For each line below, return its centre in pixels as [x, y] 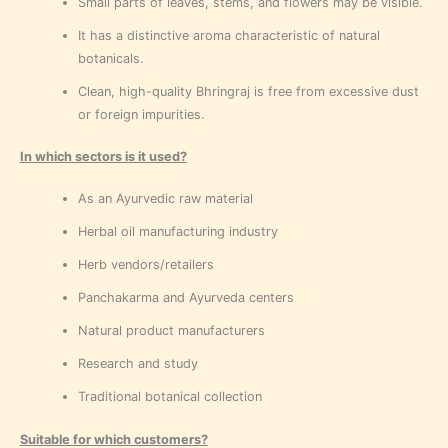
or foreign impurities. [141, 115]
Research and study [137, 364]
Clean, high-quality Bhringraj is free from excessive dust [248, 92]
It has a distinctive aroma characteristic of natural [228, 36]
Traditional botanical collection [169, 397]
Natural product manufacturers [171, 331]
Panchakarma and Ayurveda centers [185, 298]
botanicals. [110, 59]
